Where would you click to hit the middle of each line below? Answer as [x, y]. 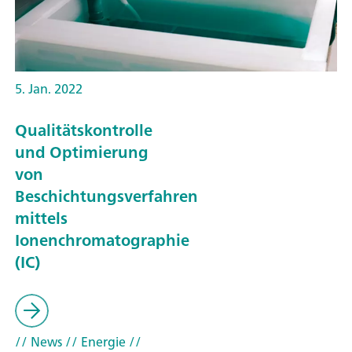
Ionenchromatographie [102, 240]
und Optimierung [82, 152]
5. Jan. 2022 [49, 88]
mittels [41, 218]
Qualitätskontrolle [84, 130]
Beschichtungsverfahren [106, 196]
